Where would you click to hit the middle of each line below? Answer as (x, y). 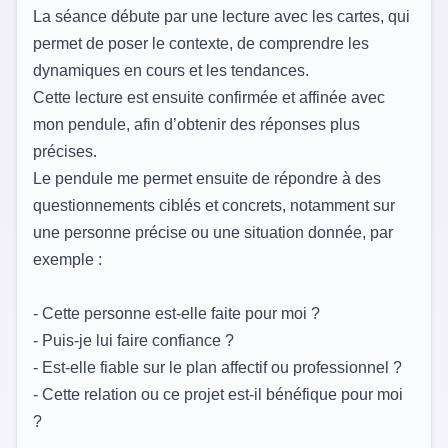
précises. (65, 151)
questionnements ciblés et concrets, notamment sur (214, 205)
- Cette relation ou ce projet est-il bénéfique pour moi (218, 394)
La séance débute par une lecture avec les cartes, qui (221, 16)
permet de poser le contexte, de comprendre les (201, 43)
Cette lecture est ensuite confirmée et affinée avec (209, 97)
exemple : (67, 259)
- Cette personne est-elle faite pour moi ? (176, 313)
